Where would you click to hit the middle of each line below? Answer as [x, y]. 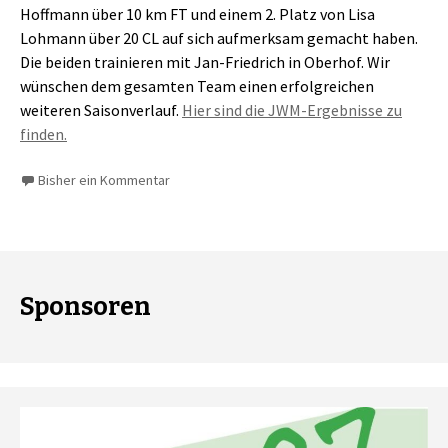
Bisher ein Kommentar [104, 180]
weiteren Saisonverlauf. [101, 110]
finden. [43, 134]
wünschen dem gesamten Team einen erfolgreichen [197, 86]
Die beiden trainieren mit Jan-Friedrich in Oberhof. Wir [205, 62]
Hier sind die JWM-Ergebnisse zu [292, 110]
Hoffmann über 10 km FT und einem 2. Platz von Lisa [197, 14]
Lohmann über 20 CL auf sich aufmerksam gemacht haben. [219, 38]
